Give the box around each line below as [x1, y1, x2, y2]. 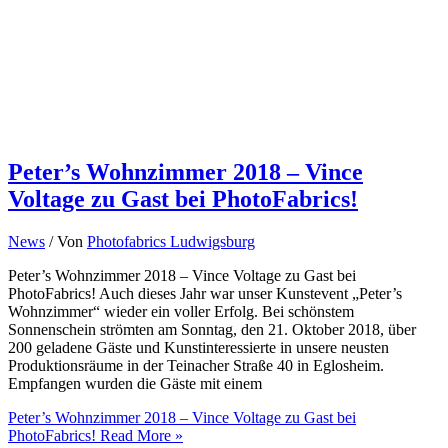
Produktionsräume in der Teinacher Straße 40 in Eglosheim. [8, 356, 384, 374]
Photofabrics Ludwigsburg [87, 232, 255, 250]
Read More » [96, 426, 183, 444]
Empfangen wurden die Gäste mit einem [8, 374, 262, 392]
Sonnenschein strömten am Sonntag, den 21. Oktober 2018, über [8, 320, 416, 338]
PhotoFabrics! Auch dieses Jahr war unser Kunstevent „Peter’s [8, 284, 402, 302]
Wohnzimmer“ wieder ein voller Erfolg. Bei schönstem [8, 302, 354, 320]
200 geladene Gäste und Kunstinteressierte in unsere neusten [8, 338, 389, 356]
